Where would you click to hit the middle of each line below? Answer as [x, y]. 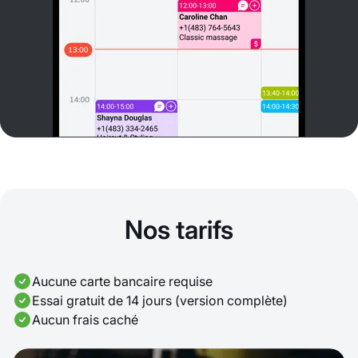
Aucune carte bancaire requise [122, 282]
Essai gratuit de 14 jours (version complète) [160, 301]
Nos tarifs [179, 230]
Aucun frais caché [85, 320]
